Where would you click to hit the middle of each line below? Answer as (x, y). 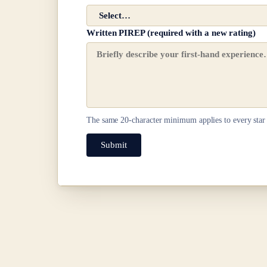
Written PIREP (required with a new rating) (171, 33)
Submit (114, 145)
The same (104, 120)
